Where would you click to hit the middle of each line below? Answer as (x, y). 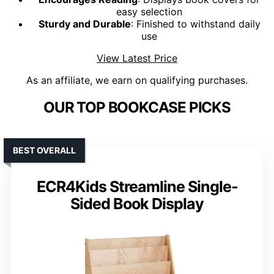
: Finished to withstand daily (195, 24)
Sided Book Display (137, 204)
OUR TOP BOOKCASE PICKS (137, 108)
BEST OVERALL (44, 150)
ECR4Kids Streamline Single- (137, 187)
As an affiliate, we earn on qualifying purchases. (137, 80)
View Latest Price (137, 58)
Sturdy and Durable (84, 24)
